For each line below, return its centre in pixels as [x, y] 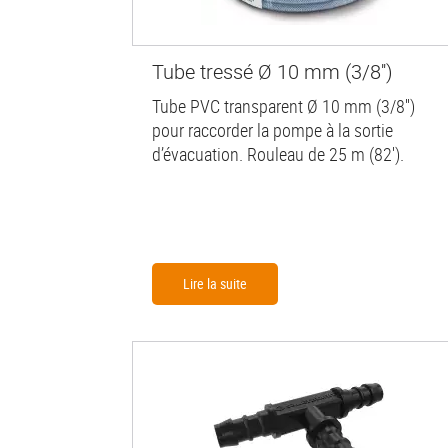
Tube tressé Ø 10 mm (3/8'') [272, 71]
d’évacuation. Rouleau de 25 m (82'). [278, 154]
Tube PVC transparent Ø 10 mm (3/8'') [283, 106]
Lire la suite [215, 284]
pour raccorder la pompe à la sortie [272, 130]
